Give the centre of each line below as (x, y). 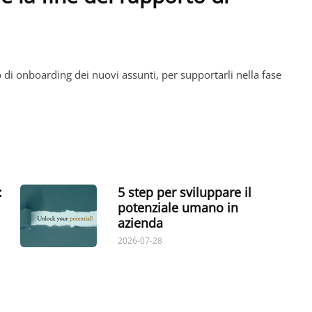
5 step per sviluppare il (185, 193)
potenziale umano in (178, 208)
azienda (140, 223)
